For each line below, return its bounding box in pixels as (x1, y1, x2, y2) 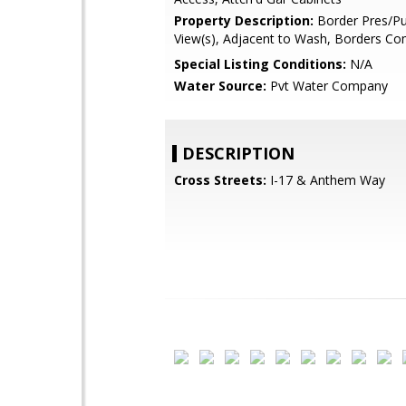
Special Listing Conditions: (174, 55, 346, 72)
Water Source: (174, 77, 266, 94)
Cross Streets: (174, 171, 266, 188)
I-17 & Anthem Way (266, 171, 385, 188)
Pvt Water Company (266, 77, 388, 94)
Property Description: (174, 12, 314, 29)
